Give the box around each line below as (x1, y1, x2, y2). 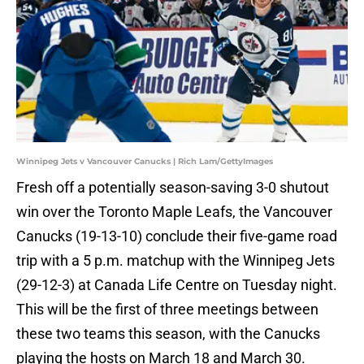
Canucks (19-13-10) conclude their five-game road (16, 227, 337, 245)
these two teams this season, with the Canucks (16, 325, 320, 343)
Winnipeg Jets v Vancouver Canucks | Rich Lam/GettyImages (16, 156, 273, 167)
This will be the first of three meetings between (16, 301, 318, 318)
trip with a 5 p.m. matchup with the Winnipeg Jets (16, 252, 335, 270)
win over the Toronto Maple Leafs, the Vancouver (16, 203, 332, 221)
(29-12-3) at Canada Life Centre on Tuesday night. (16, 276, 337, 294)
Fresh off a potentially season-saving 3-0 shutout (16, 179, 329, 197)
